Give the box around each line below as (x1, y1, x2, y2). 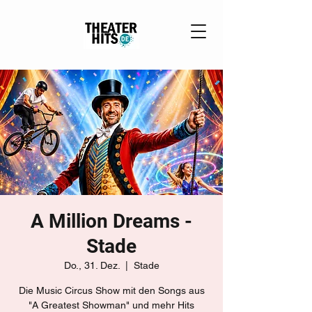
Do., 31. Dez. (63, 260, 120, 271)
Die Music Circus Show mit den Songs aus (18, 285, 205, 296)
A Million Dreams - (31, 210, 192, 233)
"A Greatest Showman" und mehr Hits (29, 299, 194, 311)
